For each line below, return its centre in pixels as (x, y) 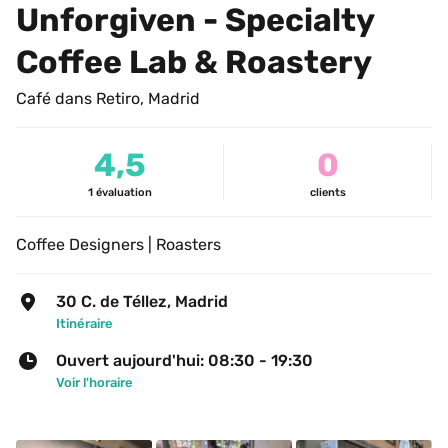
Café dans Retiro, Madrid (108, 98)
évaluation (123, 192)
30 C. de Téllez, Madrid (142, 301)
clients (327, 192)
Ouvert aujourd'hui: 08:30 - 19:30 (184, 360)
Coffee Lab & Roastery (194, 62)
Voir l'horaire (94, 382)
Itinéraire (84, 323)
